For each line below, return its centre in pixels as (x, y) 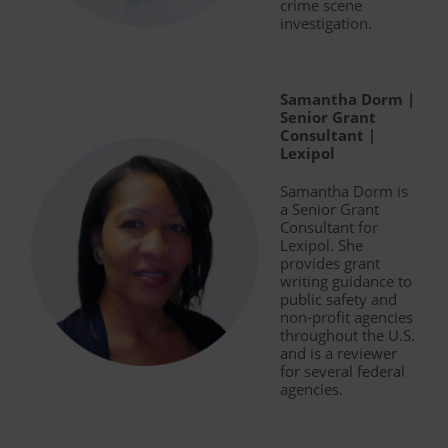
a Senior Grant (329, 208)
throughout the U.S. (347, 334)
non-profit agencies (346, 316)
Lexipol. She (321, 244)
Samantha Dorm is (344, 190)
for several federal (342, 370)
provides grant (330, 262)
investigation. (326, 22)
